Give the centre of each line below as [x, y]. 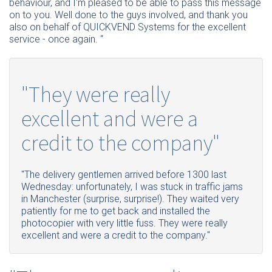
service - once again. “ [56, 39]
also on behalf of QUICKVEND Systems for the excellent [127, 27]
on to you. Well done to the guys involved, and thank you [128, 15]
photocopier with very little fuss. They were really [124, 223]
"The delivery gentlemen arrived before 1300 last [124, 174]
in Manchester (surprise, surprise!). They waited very [130, 199]
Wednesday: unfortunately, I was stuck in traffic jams [132, 186]
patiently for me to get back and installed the [116, 211]
